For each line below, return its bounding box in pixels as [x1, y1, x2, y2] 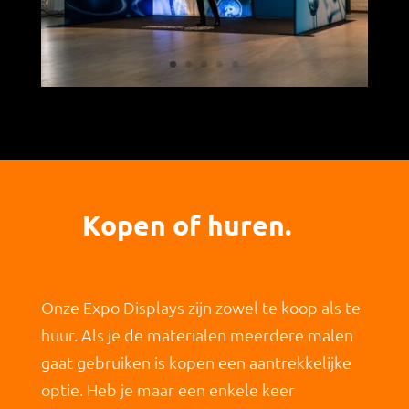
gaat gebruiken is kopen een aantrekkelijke [40, 351, 351, 372]
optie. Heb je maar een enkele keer [40, 378, 295, 400]
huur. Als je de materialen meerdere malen [40, 323, 353, 345]
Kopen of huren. [82, 207, 292, 242]
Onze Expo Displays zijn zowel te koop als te [40, 296, 361, 318]
